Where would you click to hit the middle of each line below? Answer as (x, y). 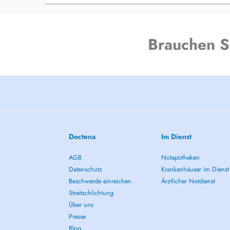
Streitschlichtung (91, 193)
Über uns (81, 205)
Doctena (82, 137)
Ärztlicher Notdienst (188, 181)
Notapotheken (180, 158)
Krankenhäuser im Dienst (195, 169)
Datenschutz (86, 169)
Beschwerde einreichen (100, 181)
